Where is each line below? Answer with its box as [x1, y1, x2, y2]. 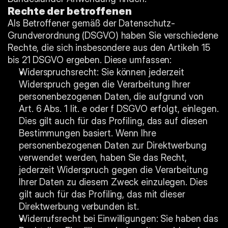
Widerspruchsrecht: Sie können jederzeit [19, 67, 185, 77]
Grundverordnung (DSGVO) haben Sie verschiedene [8, 30, 219, 41]
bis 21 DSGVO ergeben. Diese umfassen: [8, 54, 172, 65]
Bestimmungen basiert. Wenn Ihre [19, 128, 156, 138]
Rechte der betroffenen [8, 5, 132, 17]
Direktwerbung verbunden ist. [19, 201, 139, 212]
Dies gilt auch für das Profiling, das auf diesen [19, 116, 208, 126]
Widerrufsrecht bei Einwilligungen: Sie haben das [19, 213, 219, 224]
